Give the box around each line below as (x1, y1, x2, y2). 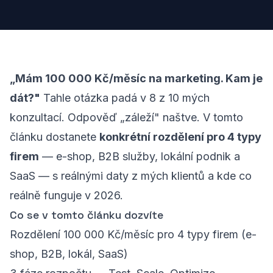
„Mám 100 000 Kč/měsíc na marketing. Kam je (10, 72, 263, 85)
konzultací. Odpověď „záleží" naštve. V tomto (10, 111, 243, 124)
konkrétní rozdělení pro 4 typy (99, 130, 261, 143)
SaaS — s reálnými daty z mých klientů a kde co (10, 169, 252, 182)
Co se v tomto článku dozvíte (10, 208, 163, 222)
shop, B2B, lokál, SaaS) (10, 247, 128, 260)
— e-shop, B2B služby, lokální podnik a (39, 150, 240, 163)
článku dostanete (10, 130, 99, 143)
